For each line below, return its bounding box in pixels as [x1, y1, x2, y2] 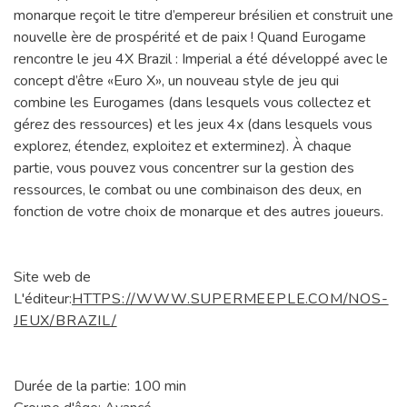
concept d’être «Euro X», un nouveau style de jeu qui [14, 71, 339, 92]
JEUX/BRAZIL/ [14, 311, 117, 332]
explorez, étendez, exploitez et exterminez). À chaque [14, 136, 352, 157]
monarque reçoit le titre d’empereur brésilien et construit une [14, 5, 393, 26]
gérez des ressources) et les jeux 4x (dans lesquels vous [14, 114, 372, 135]
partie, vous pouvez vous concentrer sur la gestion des [14, 158, 354, 179]
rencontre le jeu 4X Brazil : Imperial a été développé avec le [14, 49, 388, 70]
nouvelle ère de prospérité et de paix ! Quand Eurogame [14, 27, 366, 48]
